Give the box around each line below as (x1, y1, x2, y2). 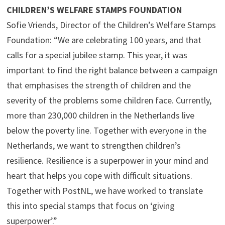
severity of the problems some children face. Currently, (6, 94, 211, 106)
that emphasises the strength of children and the (6, 79, 191, 91)
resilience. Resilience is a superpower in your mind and (6, 154, 208, 166)
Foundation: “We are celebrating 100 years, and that (6, 34, 201, 46)
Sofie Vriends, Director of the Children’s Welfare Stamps (6, 19, 216, 31)
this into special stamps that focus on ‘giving (6, 199, 175, 211)
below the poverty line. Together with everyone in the (6, 124, 206, 136)
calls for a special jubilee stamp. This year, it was (6, 49, 187, 61)
